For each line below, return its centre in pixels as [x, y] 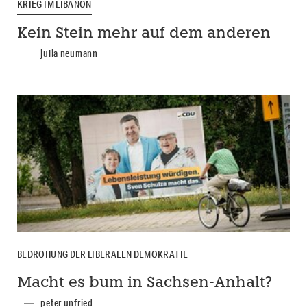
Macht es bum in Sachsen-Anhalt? [145, 284]
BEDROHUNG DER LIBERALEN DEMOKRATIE [103, 254]
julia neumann [69, 53]
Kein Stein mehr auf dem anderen [144, 34]
